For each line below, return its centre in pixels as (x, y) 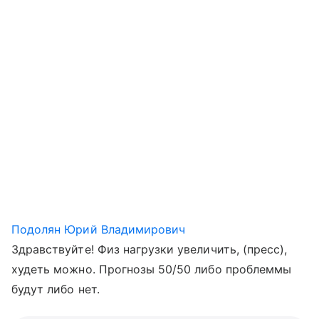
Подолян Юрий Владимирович (99, 229)
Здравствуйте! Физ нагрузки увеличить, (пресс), (150, 249)
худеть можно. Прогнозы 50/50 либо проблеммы (152, 269)
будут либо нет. (56, 289)
